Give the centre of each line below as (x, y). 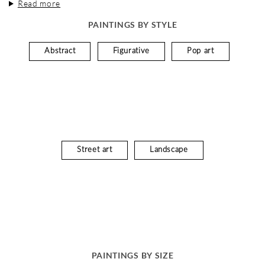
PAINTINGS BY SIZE (132, 255)
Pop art (201, 51)
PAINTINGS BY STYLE (132, 24)
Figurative (131, 51)
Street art (95, 150)
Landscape (169, 150)
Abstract (60, 51)
